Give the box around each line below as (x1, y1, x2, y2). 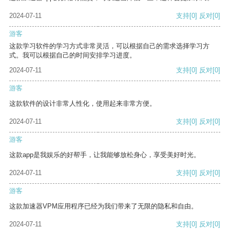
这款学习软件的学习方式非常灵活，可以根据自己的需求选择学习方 (9, 42, 209, 50)
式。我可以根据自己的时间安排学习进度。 (9, 51, 136, 60)
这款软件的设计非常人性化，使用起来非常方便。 (9, 100, 156, 108)
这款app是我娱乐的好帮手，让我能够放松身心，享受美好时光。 (9, 151, 200, 159)
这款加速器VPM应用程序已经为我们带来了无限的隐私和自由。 (9, 202, 198, 210)
